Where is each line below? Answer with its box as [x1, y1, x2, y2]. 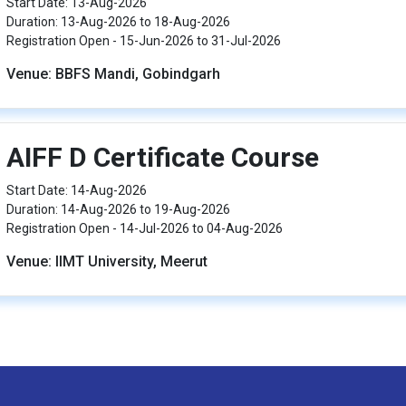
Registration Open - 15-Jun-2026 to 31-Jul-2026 [5, 34, 281, 48]
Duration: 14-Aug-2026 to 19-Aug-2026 [5, 202, 230, 217]
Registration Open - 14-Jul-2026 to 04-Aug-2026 [5, 221, 283, 236]
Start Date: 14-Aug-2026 [5, 183, 147, 198]
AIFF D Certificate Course [5, 141, 319, 173]
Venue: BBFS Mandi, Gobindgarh [5, 65, 220, 82]
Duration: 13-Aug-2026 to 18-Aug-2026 [5, 14, 230, 29]
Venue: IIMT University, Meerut [5, 253, 208, 270]
